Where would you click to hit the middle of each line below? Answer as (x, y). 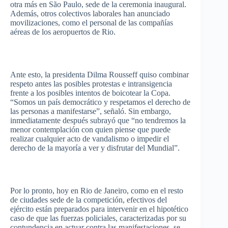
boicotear (127, 93)
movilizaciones (34, 23)
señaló (114, 111)
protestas (106, 84)
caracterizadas (142, 218)
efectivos (141, 200)
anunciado (153, 13)
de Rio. (103, 32)
